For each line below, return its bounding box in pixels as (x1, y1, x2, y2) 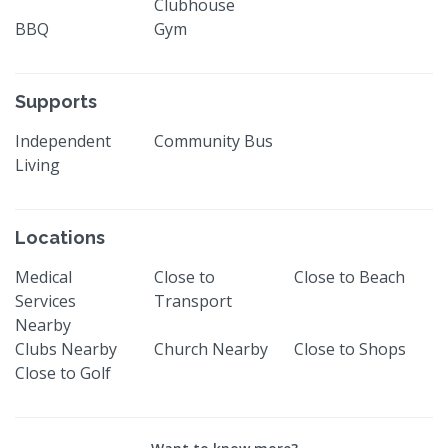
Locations (15, 226, 105, 248)
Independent (15, 129, 111, 152)
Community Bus (154, 129, 274, 152)
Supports (15, 90, 97, 112)
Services (15, 289, 76, 312)
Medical (15, 265, 72, 288)
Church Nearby (154, 337, 269, 360)
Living (15, 153, 60, 176)
